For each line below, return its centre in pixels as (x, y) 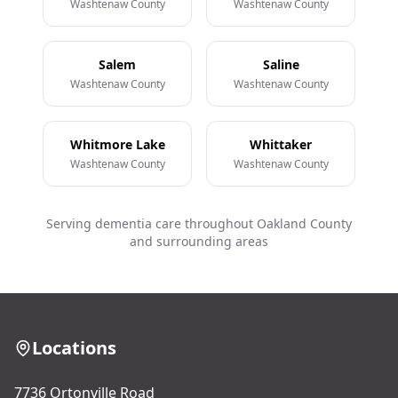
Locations (74, 348)
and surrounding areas (199, 241)
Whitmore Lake (117, 144)
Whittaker (281, 144)
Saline (281, 64)
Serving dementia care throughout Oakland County (199, 223)
